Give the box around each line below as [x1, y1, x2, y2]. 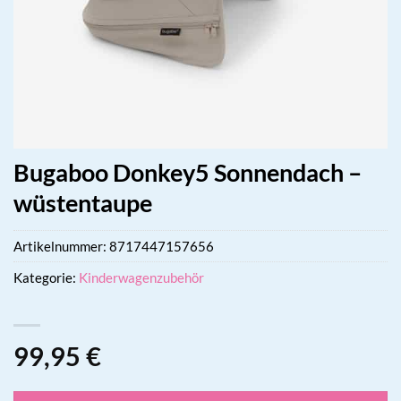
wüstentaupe [13, 188, 152, 218]
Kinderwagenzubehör [79, 269, 204, 286]
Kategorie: [13, 269, 79, 286]
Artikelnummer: [13, 238, 109, 255]
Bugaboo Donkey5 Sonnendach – [13, 158, 362, 187]
